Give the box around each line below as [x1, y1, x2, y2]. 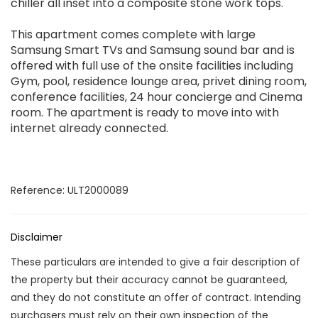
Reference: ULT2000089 [11, 183, 128, 198]
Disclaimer [11, 230, 62, 245]
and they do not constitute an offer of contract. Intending [11, 290, 301, 305]
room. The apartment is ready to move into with [11, 104, 279, 121]
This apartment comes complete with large [11, 26, 256, 43]
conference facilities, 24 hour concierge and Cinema [11, 89, 302, 106]
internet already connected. [11, 120, 168, 137]
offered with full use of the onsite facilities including [11, 57, 293, 75]
